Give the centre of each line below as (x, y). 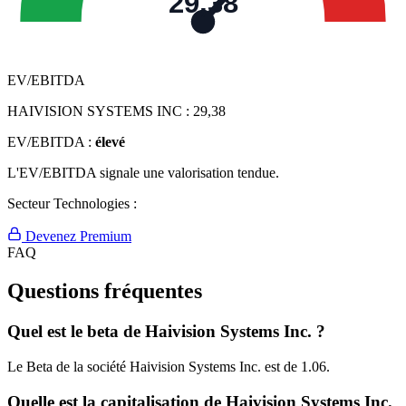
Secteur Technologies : (72, 204)
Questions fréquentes (105, 291)
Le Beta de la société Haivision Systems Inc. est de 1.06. (169, 366)
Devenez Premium (77, 237)
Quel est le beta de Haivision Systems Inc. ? (166, 332)
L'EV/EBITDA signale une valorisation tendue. (143, 173)
